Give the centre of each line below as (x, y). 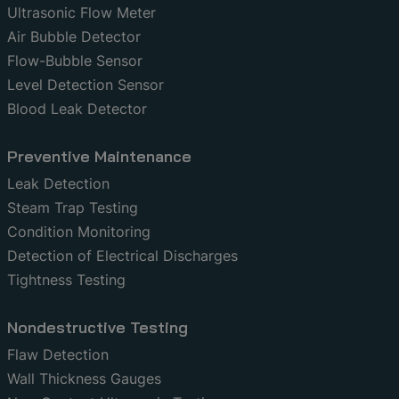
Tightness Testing (66, 279)
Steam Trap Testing (73, 207)
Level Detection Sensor (85, 84)
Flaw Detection (58, 354)
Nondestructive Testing (98, 327)
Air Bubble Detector (74, 36)
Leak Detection (58, 183)
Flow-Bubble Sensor (75, 60)
